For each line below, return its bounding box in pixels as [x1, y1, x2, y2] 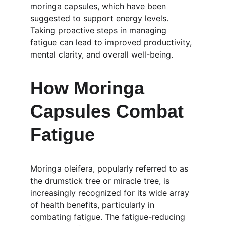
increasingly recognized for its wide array [30, 188, 192, 198]
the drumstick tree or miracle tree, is [30, 176, 172, 186]
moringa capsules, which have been [30, 1, 168, 11]
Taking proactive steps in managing [30, 25, 169, 35]
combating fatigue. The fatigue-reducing [30, 212, 188, 222]
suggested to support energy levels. [30, 13, 171, 23]
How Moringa [30, 78, 149, 98]
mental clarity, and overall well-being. [30, 49, 173, 60]
